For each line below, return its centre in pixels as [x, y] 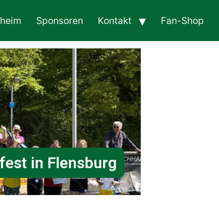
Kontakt [115, 21]
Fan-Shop [182, 21]
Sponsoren [60, 21]
